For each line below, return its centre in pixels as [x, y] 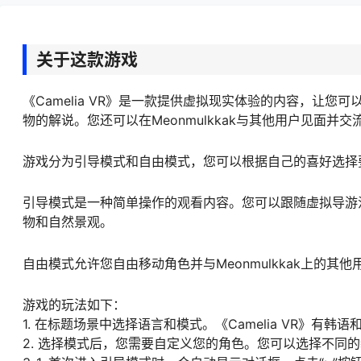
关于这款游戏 [87, 59]
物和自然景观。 [68, 222]
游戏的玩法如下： [74, 304]
